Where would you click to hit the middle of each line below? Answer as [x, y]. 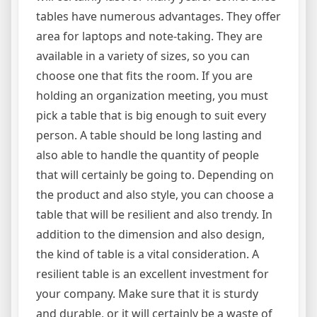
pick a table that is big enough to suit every [151, 115]
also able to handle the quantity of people [148, 155]
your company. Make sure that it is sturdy [147, 293]
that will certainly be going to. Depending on [155, 174]
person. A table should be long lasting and [149, 135]
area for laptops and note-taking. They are [149, 36]
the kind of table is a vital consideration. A [148, 254]
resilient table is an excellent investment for [152, 273]
